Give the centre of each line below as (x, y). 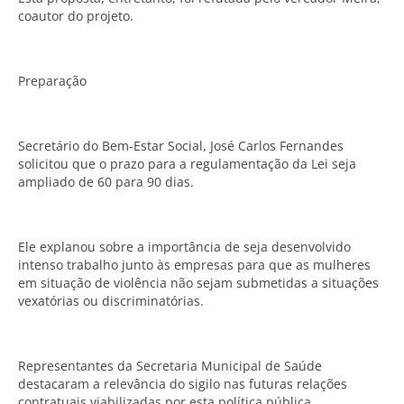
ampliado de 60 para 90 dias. (106, 182)
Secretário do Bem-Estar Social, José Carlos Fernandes (181, 146)
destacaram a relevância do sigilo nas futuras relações (183, 384)
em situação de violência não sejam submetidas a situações (198, 283)
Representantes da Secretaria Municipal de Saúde (170, 366)
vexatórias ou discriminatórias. (111, 301)
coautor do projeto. (76, 16)
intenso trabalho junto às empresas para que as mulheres (194, 265)
